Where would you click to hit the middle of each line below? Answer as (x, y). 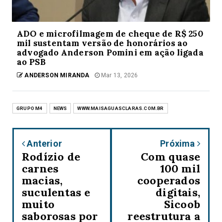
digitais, (178, 192)
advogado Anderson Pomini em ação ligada (110, 52)
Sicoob (182, 204)
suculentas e (56, 192)
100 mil (180, 168)
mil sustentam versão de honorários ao (102, 43)
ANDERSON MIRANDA (56, 75)
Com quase (170, 156)
